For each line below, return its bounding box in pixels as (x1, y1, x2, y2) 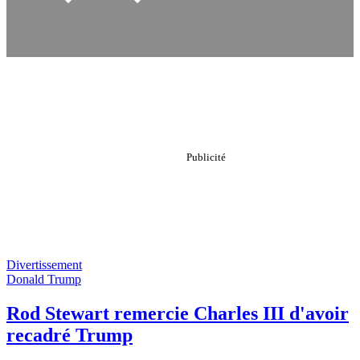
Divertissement (6, 258, 82, 272)
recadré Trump (6, 324, 133, 346)
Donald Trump (6, 272, 81, 286)
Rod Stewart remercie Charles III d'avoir (6, 302, 349, 324)
